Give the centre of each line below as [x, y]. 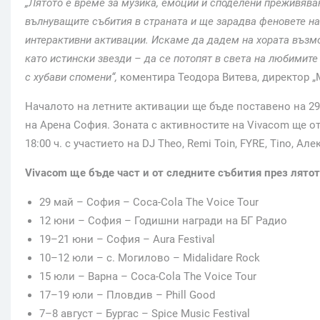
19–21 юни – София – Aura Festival [127, 239]
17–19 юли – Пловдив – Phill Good [127, 295]
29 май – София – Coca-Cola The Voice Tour [149, 202]
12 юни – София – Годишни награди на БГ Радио [163, 220]
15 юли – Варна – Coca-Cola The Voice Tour [148, 276]
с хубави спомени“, [72, 77]
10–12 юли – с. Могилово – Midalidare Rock [150, 257]
